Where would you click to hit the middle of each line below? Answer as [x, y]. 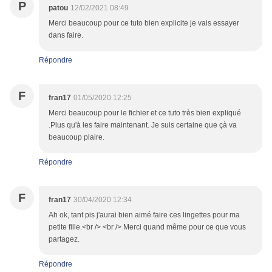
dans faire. [66, 36]
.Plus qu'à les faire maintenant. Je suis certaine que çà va [143, 125]
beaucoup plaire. [76, 138]
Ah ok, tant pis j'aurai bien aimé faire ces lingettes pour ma [144, 215]
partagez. [64, 240]
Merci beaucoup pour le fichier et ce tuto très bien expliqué [145, 113]
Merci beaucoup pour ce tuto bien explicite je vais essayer [144, 23]
